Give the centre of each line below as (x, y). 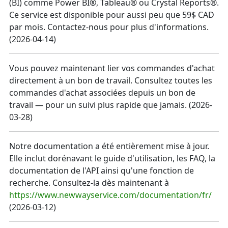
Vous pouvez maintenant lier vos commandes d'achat (112, 68)
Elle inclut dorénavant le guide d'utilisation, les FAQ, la (112, 159)
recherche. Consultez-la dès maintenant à (89, 183)
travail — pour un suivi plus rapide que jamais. (98, 105)
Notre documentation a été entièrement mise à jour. (109, 146)
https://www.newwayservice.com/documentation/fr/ (110, 195)
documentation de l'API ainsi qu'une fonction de (102, 171)
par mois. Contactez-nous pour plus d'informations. (109, 27)
